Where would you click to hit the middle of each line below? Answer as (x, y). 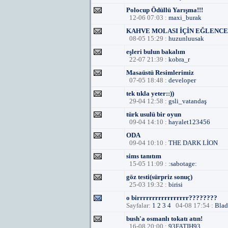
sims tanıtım (144, 156)
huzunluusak (186, 38)
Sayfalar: (139, 205)
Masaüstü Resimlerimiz (160, 73)
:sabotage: (183, 164)
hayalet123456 (189, 122)
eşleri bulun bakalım (156, 52)
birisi (176, 184)
